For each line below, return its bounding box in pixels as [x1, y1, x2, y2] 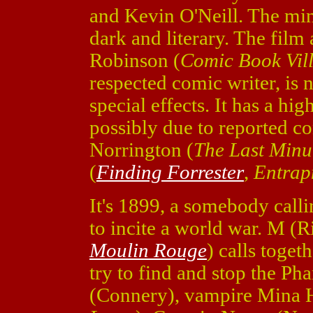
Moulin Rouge [89, 239, 207, 261]
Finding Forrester [96, 161, 244, 183]
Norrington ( [89, 138, 194, 161]
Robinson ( [89, 49, 180, 71]
